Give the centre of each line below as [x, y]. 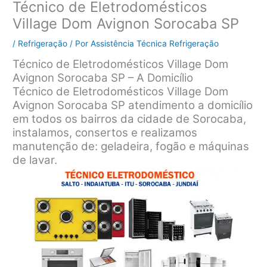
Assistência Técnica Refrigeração [155, 43]
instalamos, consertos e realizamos [105, 132]
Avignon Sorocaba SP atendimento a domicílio [133, 105]
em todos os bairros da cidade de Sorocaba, [130, 119]
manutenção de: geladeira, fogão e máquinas [131, 146]
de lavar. [35, 160]
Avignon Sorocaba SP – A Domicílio [103, 77]
